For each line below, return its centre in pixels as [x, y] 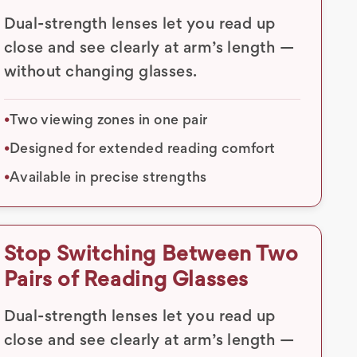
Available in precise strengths [108, 178]
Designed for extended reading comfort [142, 149]
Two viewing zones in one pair [108, 121]
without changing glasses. [100, 72]
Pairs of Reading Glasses [126, 281]
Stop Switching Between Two [151, 255]
